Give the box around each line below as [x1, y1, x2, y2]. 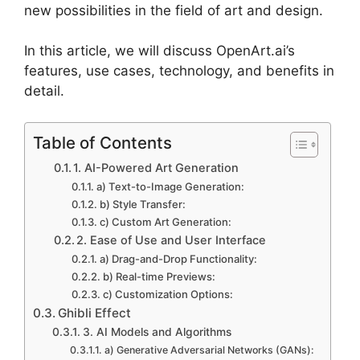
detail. [24, 83, 64, 100]
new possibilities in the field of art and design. [24, 2, 323, 18]
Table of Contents [33, 132, 172, 153]
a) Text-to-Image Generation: [96, 179, 245, 193]
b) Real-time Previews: [103, 269, 216, 283]
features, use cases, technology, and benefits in [24, 63, 334, 80]
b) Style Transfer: [100, 197, 186, 211]
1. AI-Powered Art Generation [73, 160, 239, 175]
